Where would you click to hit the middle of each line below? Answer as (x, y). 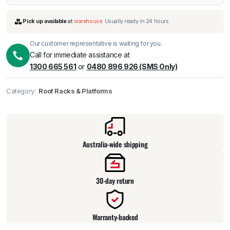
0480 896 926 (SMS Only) (132, 66)
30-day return (115, 180)
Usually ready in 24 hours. (152, 126)
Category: (21, 91)
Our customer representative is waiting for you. (96, 43)
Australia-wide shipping (115, 144)
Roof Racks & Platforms (75, 91)
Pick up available (50, 126)
